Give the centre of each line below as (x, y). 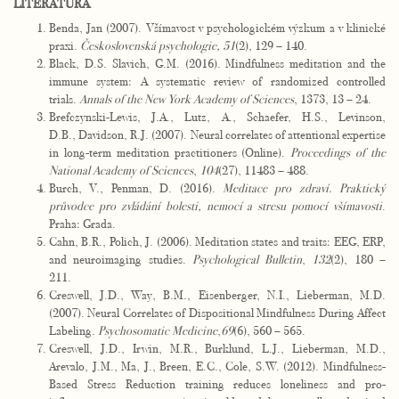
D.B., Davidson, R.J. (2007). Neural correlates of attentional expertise (217, 134)
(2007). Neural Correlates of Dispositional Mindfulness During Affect (217, 313)
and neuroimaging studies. (121, 259)
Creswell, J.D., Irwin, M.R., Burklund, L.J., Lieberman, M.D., (217, 348)
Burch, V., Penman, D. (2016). (136, 188)
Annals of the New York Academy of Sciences (187, 99)
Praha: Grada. (82, 224)
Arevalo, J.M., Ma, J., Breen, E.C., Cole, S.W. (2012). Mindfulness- (217, 366)
